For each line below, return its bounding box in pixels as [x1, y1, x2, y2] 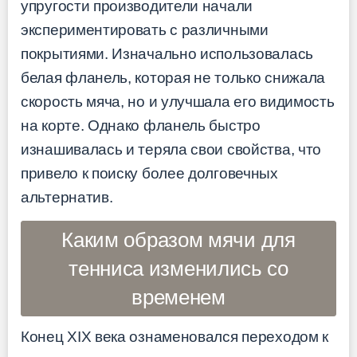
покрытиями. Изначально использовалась [21, 45, 313, 63]
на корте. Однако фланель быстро [21, 117, 261, 135]
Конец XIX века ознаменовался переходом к [21, 328, 328, 345]
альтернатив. [21, 189, 113, 206]
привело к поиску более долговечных [21, 165, 278, 182]
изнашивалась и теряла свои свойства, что [21, 141, 322, 159]
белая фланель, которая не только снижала [21, 69, 326, 87]
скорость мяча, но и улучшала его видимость [21, 93, 335, 111]
